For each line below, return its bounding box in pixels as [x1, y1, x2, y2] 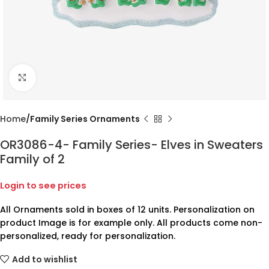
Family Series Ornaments [30, 113, 140, 125]
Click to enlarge [35, 72, 100, 83]
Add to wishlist [11, 253, 77, 265]
